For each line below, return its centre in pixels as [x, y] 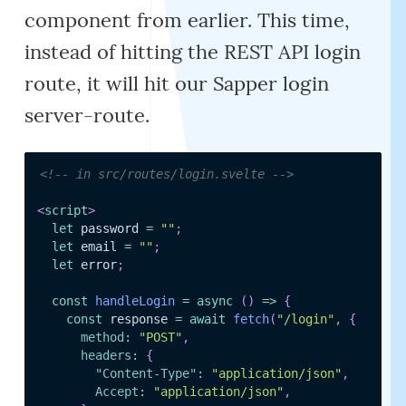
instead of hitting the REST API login [193, 51]
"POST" [160, 337]
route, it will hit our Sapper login [177, 83]
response [138, 319]
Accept [116, 391]
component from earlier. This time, [188, 19]
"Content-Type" [145, 373]
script [66, 210]
